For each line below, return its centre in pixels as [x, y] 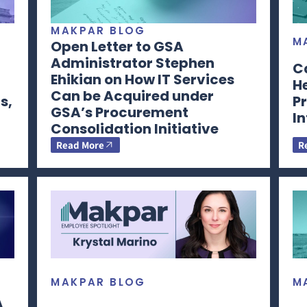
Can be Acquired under [133, 96]
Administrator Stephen [133, 63]
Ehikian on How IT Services [143, 79]
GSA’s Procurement [120, 112]
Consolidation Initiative [136, 128]
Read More [81, 145]
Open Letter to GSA [118, 46]
